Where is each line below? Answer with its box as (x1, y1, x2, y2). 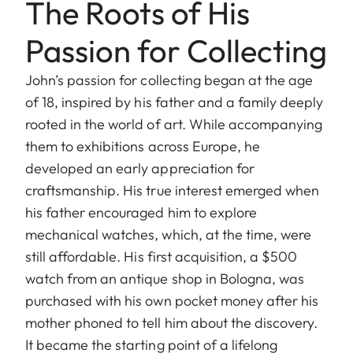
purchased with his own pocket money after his (25, 291, 319, 310)
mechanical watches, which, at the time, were (25, 225, 312, 243)
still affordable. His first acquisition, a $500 (25, 247, 298, 266)
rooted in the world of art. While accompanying (25, 114, 323, 133)
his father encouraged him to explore (25, 203, 257, 221)
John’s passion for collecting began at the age (25, 70, 314, 89)
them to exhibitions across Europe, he (25, 136, 260, 155)
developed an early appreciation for (25, 158, 255, 177)
